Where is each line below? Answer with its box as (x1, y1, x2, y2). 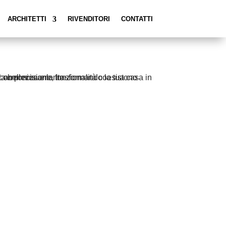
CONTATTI (121, 15, 153, 23)
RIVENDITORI (67, 15, 110, 23)
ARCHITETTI (7, 15, 46, 23)
